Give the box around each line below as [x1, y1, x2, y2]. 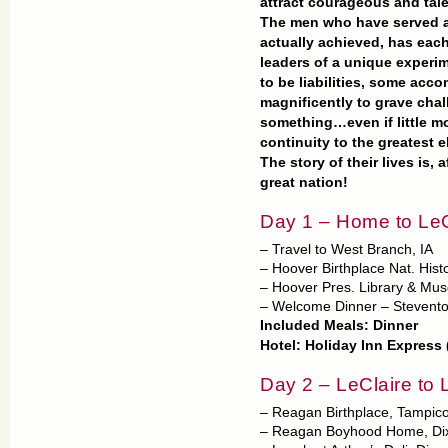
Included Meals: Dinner [260, 318, 418, 333]
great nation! [260, 175, 348, 190]
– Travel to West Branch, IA [260, 242, 433, 257]
